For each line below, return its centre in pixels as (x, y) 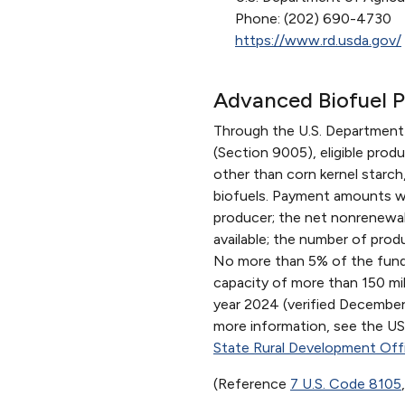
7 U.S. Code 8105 (346, 383)
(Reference (252, 383)
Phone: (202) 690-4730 (313, 18)
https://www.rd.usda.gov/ (318, 40)
